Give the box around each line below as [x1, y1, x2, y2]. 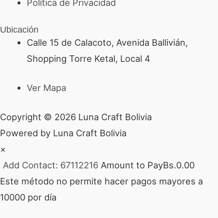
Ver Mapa [26, 82, 66, 93]
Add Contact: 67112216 [3, 160, 98, 171]
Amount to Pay [101, 160, 163, 171]
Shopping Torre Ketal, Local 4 [26, 53, 150, 64]
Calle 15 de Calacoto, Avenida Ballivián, [26, 36, 188, 48]
